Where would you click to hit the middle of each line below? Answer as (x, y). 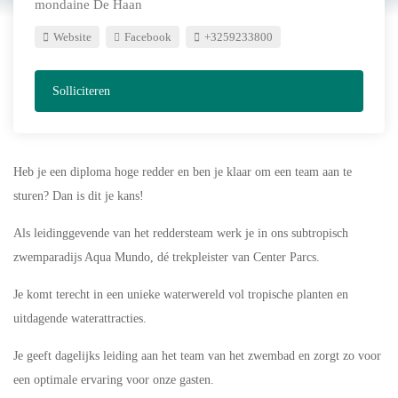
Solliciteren (81, 91)
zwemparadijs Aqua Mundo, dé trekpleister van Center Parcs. (167, 257)
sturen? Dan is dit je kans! (79, 196)
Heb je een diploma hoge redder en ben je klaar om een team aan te (183, 172)
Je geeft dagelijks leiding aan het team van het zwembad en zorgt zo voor (197, 356)
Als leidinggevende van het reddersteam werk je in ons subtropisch (181, 233)
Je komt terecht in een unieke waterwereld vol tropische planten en (181, 295)
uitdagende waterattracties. (80, 318)
